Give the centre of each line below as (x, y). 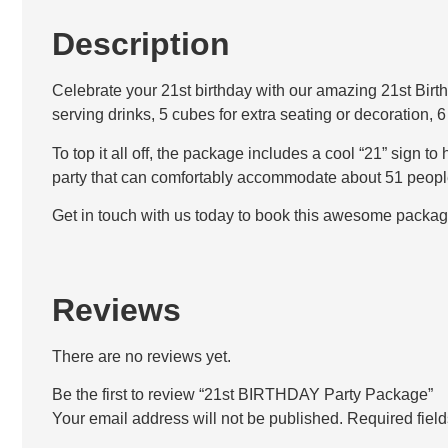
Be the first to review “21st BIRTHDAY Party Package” (242, 394)
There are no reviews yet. (141, 356)
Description (141, 44)
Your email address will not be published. (197, 418)
